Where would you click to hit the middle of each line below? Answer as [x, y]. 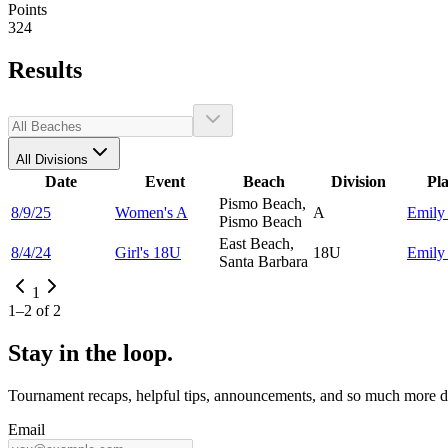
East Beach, [256, 243]
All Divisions [52, 159]
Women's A [151, 212]
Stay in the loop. [90, 352]
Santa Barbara [263, 261]
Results [45, 69]
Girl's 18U [148, 252]
